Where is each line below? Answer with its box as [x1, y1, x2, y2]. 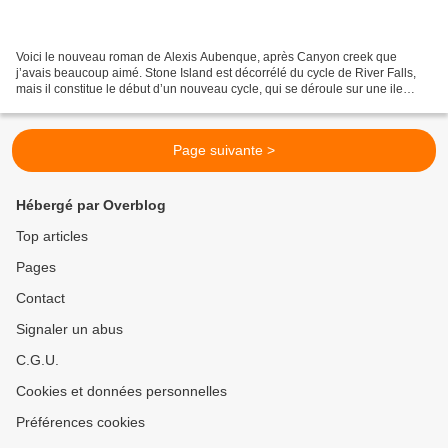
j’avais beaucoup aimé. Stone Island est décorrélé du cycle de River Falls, [16, 66, 416, 81]
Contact [16, 290, 65, 307]
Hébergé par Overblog [16, 197, 166, 214]
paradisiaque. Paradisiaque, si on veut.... [16, 98, 237, 113]
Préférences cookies [16, 414, 145, 431]
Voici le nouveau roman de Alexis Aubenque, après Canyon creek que [16, 50, 397, 65]
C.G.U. [16, 352, 59, 369]
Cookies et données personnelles [16, 383, 227, 400]
